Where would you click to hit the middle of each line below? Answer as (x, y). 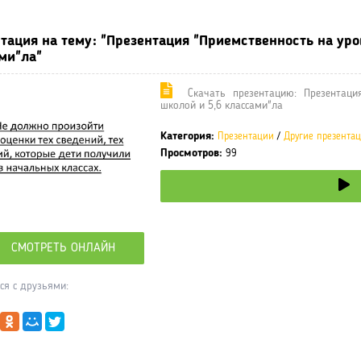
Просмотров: (191, 154)
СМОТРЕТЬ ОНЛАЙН (63, 249)
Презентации (246, 137)
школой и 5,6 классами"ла (222, 106)
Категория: (187, 137)
